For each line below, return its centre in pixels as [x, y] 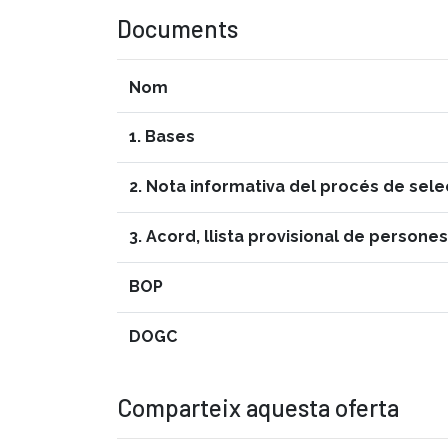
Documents [177, 28]
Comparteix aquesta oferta [258, 407]
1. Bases [162, 136]
